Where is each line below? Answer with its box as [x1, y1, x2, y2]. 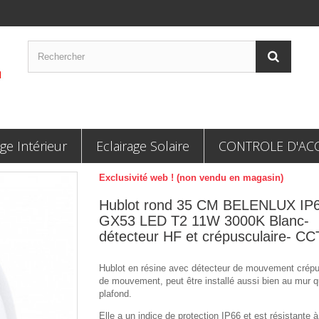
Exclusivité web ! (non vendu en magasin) [99, 172, 283, 183]
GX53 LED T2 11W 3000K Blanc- [99, 213, 309, 229]
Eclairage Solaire [96, 137, 189, 155]
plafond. [99, 288, 132, 299]
